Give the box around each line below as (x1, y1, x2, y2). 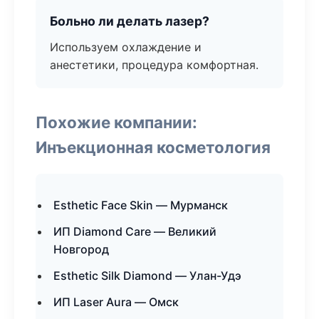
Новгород (53, 242, 109, 256)
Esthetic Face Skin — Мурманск (53, 198, 228, 212)
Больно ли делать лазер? (50, 14, 209, 28)
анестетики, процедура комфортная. (50, 58, 258, 72)
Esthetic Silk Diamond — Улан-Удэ (53, 268, 241, 283)
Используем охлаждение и (50, 40, 202, 54)
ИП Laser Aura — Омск (53, 295, 179, 309)
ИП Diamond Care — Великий (53, 224, 216, 239)
